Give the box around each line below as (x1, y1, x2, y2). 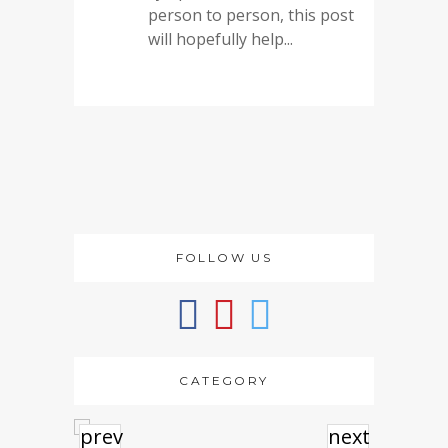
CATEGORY (179, 373, 269, 388)
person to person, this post (148, 4, 354, 26)
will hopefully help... (148, 28, 293, 50)
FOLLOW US (175, 250, 273, 265)
